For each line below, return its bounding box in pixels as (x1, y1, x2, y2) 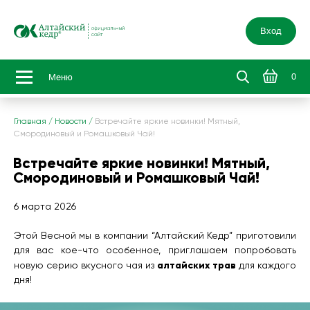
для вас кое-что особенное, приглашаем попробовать (14, 246, 296, 255)
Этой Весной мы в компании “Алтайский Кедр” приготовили (14, 231, 296, 241)
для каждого (236, 261, 296, 271)
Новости (55, 118, 86, 126)
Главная (14, 118, 46, 126)
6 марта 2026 (14, 202, 76, 212)
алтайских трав (157, 259, 236, 271)
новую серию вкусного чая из (14, 261, 157, 271)
